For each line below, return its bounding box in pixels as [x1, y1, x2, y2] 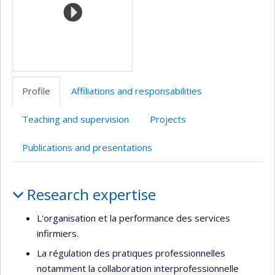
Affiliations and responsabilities [71, 85, 202, 98]
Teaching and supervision [22, 113, 129, 126]
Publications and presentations [22, 141, 152, 154]
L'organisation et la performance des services [37, 211, 230, 224]
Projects [150, 113, 186, 126]
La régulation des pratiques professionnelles [37, 247, 225, 260]
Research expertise [26, 184, 156, 205]
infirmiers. [37, 227, 79, 239]
